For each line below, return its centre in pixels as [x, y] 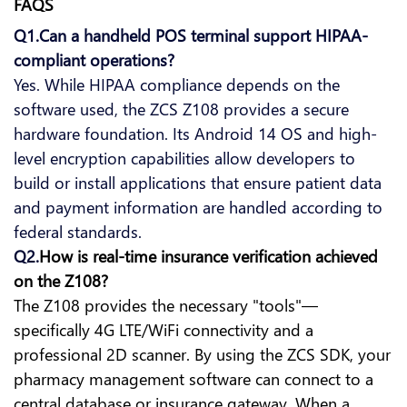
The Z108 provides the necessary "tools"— [166, 305]
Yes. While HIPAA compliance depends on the [177, 84]
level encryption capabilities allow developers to [184, 158]
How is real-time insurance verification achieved [208, 256]
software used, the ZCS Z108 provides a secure [181, 109]
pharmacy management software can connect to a [194, 379]
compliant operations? [94, 60]
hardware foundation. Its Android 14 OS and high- [195, 134]
